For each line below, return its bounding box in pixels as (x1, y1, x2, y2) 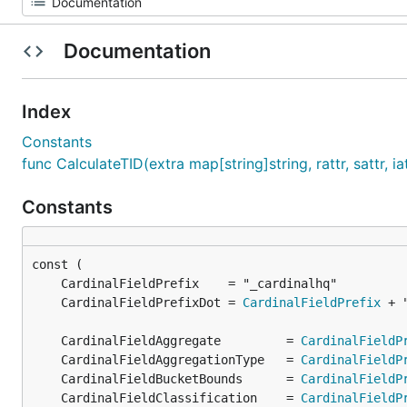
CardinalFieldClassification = (61, 391, 301, 405)
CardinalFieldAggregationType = (61, 352, 301, 367)
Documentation (58, 39, 215, 63)
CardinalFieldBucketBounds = (61, 372, 301, 386)
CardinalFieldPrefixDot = (61, 295, 243, 310)
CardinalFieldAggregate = (61, 333, 301, 348)
